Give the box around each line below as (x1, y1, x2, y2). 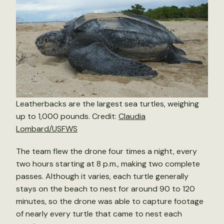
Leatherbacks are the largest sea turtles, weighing (16, 98, 199, 109)
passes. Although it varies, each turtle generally (16, 170, 188, 181)
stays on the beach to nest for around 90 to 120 (16, 183, 195, 194)
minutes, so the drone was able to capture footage (16, 195, 203, 206)
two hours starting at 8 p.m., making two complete (16, 158, 200, 169)
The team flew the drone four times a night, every (16, 145, 197, 156)
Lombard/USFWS (16, 123, 77, 134)
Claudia (118, 110, 145, 121)
